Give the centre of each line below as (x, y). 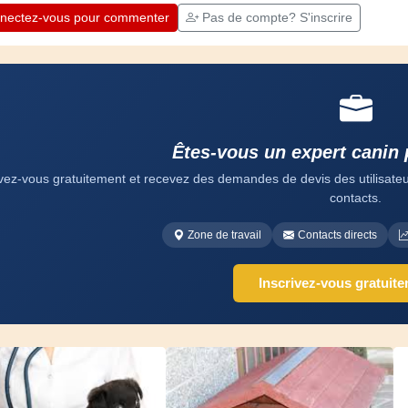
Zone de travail (225, 235)
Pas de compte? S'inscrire (277, 17)
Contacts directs (338, 235)
